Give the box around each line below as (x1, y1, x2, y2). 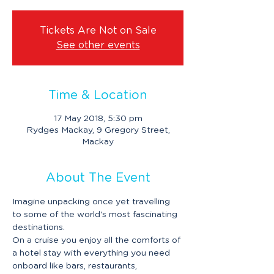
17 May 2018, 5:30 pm (53, 114, 143, 123)
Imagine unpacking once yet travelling (12, 198, 172, 206)
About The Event (45, 172, 150, 184)
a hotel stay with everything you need (12, 249, 172, 257)
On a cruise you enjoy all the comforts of (12, 236, 183, 245)
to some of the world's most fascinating (12, 210, 180, 219)
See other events (56, 40, 140, 50)
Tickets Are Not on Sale (39, 26, 157, 35)
